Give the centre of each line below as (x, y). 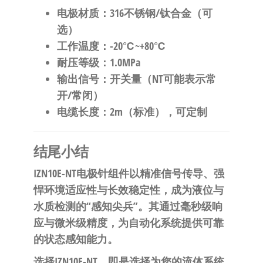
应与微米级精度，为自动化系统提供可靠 (128, 222)
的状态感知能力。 (75, 239)
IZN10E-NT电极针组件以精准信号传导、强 (129, 173)
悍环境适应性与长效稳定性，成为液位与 (128, 190)
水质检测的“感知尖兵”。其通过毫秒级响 (128, 206)
